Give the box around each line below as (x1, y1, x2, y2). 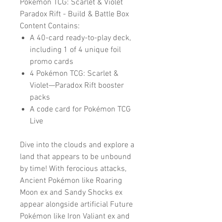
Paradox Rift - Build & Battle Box (20, 9, 129, 19)
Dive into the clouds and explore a (20, 140, 134, 150)
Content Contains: (20, 21, 80, 31)
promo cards (30, 56, 73, 67)
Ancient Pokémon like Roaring (20, 175, 122, 186)
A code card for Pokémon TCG (30, 104, 131, 114)
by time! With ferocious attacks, (20, 164, 126, 174)
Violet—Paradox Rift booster (30, 80, 124, 91)
